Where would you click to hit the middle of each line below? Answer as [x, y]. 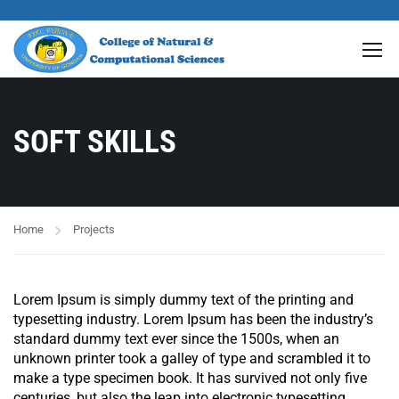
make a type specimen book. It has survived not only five [190, 378]
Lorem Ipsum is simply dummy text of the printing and [183, 300]
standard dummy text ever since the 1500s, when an [176, 339]
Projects [94, 229]
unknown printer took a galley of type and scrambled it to [192, 358]
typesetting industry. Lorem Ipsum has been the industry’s [193, 319]
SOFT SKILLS [95, 142]
